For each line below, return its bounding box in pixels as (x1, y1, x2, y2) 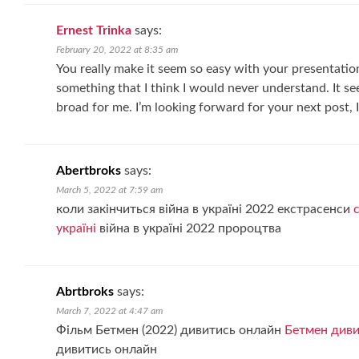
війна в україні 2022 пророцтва (96, 222, 281, 235)
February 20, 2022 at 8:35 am (56, 45, 178, 54)
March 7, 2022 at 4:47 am (56, 306, 163, 316)
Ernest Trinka (56, 24, 131, 37)
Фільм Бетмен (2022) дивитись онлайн (56, 324, 284, 337)
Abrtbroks (56, 285, 114, 298)
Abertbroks (56, 164, 121, 177)
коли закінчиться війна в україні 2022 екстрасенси (56, 203, 353, 216)
